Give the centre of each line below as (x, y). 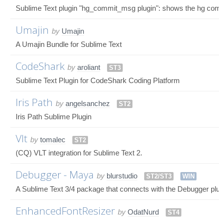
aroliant (89, 67)
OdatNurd (143, 212)
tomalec (53, 139)
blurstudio (122, 175)
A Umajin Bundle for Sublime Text (69, 44)
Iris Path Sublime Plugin (54, 116)
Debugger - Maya (55, 174)
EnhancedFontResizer (65, 210)
